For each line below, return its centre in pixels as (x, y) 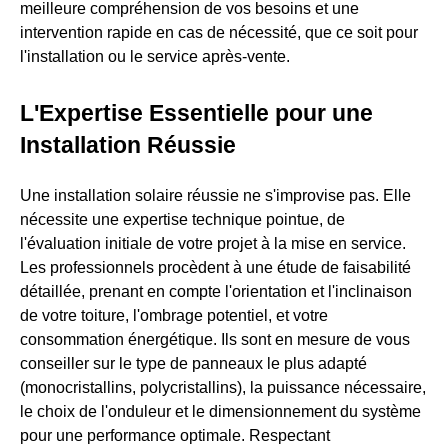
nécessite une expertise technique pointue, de (182, 220)
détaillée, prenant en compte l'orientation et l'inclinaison (216, 292)
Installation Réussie (128, 145)
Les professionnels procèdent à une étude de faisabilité (215, 268)
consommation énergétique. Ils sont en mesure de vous (215, 340)
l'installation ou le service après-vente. (155, 57)
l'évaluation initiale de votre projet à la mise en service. (213, 244)
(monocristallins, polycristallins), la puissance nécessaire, (223, 388)
